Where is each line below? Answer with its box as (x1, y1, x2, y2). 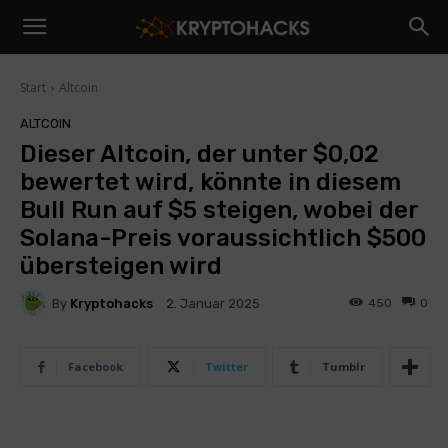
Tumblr (322, 359, 365, 374)
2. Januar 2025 (166, 296, 260, 312)
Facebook (68, 359, 123, 374)
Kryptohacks (70, 295, 153, 311)
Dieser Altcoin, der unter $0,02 (20, 140, 379, 168)
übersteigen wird (20, 252, 222, 280)
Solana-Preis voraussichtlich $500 (20, 224, 426, 252)
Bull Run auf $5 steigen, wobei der (20, 196, 418, 224)
